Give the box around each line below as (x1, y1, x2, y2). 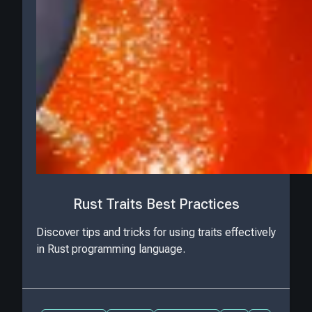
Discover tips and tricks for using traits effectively (36, 225, 276, 239)
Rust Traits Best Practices (72, 196, 240, 213)
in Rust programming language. (36, 242, 185, 256)
